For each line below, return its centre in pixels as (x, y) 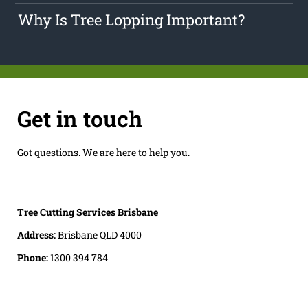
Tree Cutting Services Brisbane (87, 212)
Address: (37, 234)
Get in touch (79, 118)
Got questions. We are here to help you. (103, 152)
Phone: (33, 257)
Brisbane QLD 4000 (99, 234)
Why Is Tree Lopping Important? (132, 20)
